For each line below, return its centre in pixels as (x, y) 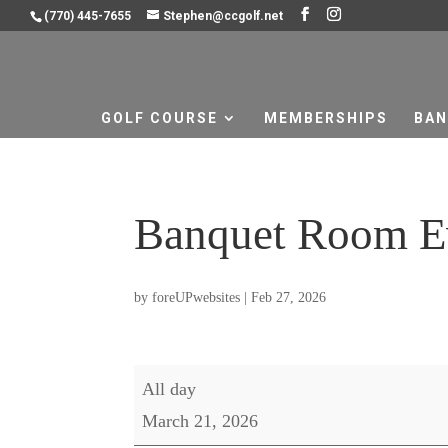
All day (169, 389)
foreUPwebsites (196, 297)
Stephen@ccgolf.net (223, 16)
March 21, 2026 (200, 421)
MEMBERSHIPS (325, 118)
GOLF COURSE (159, 118)
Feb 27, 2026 (289, 297)
